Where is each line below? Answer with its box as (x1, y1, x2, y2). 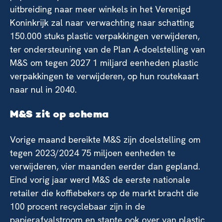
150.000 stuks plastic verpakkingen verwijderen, (10, 30, 200, 42)
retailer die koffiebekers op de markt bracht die (10, 187, 199, 199)
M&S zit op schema (10, 110, 109, 120)
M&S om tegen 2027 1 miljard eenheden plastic (10, 57, 198, 68)
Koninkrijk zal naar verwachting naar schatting (10, 17, 194, 28)
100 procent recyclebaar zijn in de (10, 201, 145, 212)
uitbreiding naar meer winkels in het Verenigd (10, 3, 191, 15)
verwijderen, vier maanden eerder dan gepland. (10, 161, 200, 172)
